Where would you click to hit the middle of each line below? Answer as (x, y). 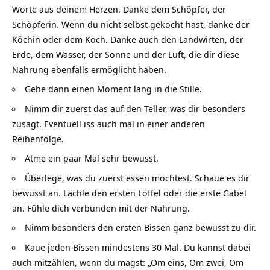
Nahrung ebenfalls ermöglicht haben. (89, 69)
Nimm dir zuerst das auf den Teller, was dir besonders (135, 108)
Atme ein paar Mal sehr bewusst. (92, 158)
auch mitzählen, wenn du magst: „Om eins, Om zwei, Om (128, 262)
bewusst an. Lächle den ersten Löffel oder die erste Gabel (129, 193)
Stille (190, 89)
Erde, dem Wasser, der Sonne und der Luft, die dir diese (126, 54)
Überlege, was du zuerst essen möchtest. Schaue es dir (137, 177)
